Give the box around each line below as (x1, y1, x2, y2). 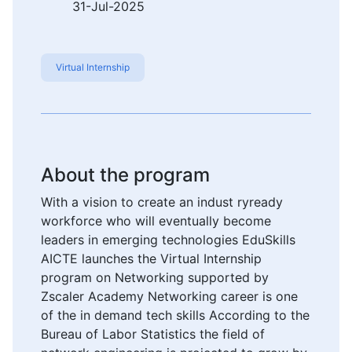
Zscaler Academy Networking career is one (41, 288, 298, 304)
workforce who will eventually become (41, 212, 271, 229)
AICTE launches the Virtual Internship (41, 250, 262, 266)
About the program (41, 163, 210, 186)
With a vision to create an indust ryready (41, 193, 283, 210)
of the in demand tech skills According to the (41, 306, 310, 323)
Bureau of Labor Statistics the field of (41, 325, 265, 342)
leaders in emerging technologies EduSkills (41, 231, 295, 247)
